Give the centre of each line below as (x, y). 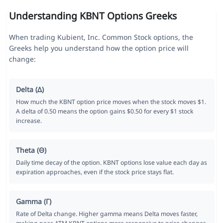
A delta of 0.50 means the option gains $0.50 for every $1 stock (105, 111)
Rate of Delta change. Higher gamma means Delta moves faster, (107, 214)
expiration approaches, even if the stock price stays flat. (95, 172)
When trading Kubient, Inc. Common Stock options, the (101, 37)
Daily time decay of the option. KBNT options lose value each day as (111, 163)
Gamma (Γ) (33, 202)
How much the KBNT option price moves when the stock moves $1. (111, 102)
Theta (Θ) (31, 150)
